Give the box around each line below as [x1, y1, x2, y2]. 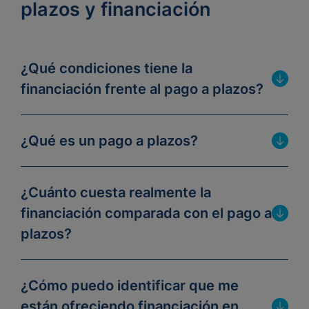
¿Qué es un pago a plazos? [21, 132, 198, 149]
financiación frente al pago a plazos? [21, 81, 263, 97]
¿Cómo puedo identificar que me [21, 277, 239, 294]
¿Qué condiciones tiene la [21, 60, 192, 77]
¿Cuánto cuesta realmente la [21, 184, 211, 201]
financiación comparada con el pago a [21, 205, 272, 221]
